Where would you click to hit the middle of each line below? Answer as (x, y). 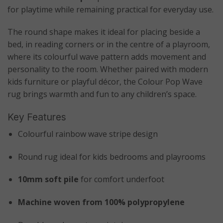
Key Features (37, 117)
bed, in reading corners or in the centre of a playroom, (109, 45)
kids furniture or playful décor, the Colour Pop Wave (105, 82)
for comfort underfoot (121, 179)
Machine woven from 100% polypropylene (101, 202)
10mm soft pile (48, 179)
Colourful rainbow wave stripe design (88, 134)
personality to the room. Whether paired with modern (108, 69)
